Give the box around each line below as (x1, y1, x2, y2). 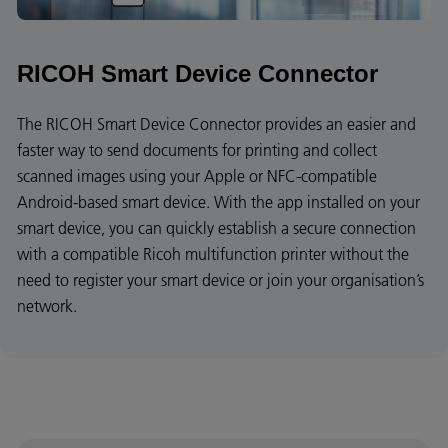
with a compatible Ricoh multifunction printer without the (17, 243, 409, 264)
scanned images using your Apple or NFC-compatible (17, 165, 377, 186)
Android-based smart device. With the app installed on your (17, 191, 420, 212)
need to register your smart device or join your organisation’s (17, 269, 424, 290)
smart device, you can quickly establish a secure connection (17, 217, 416, 238)
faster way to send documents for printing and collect (17, 139, 377, 160)
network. (17, 295, 77, 316)
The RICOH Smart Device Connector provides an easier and (17, 113, 416, 134)
